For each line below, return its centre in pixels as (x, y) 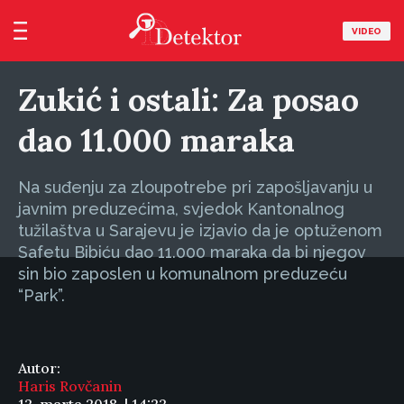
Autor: (39, 368)
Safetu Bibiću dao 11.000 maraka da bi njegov (192, 252)
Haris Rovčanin (70, 386)
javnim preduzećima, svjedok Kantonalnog (181, 209)
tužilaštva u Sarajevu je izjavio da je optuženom (200, 230)
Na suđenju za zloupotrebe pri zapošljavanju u (195, 187)
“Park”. (41, 295)
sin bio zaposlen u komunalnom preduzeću (183, 274)
